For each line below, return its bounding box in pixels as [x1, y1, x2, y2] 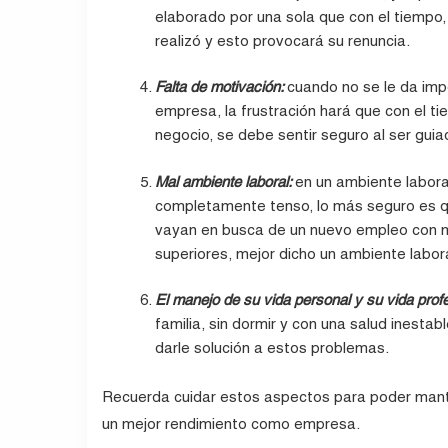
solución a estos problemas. [190, 339, 390, 357]
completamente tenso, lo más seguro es [155, 196, 441, 214]
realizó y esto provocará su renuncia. [155, 31, 411, 49]
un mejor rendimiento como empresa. [102, 414, 360, 432]
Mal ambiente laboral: [155, 172, 296, 190]
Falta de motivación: [155, 78, 288, 96]
